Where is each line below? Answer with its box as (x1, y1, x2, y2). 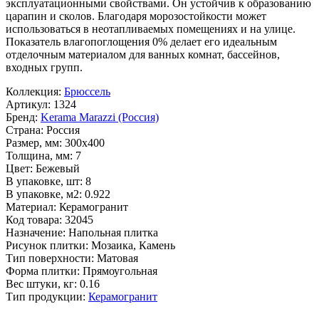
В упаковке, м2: (6, 188, 82, 201)
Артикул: (6, 98, 51, 111)
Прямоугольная (83, 265, 157, 278)
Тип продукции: (6, 291, 85, 303)
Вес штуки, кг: (6, 278, 77, 291)
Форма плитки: (6, 265, 80, 278)
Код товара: (6, 214, 62, 226)
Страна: (6, 124, 43, 137)
